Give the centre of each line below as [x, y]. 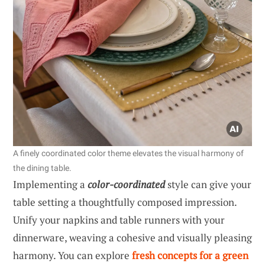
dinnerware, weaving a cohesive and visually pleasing [132, 237]
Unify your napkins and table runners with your [119, 219]
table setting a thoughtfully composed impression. [125, 202]
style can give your [208, 184]
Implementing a [50, 184]
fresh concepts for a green [190, 255]
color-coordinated [126, 184]
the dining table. [42, 168]
